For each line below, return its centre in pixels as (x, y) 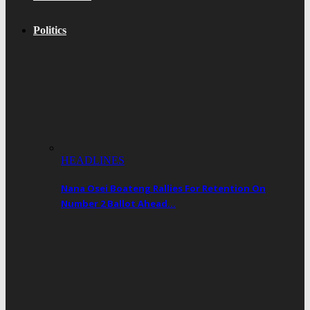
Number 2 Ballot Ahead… (118, 203)
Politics (50, 30)
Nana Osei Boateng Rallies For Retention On (163, 188)
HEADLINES (93, 161)
